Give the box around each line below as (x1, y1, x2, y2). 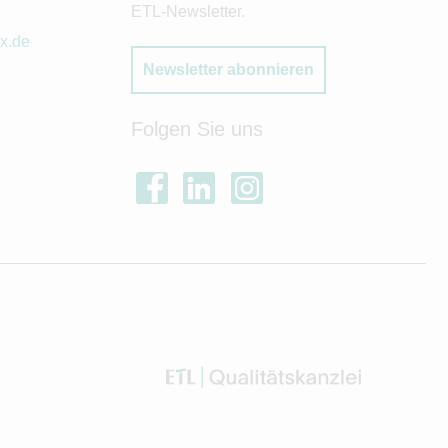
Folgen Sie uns (131, 118, 263, 141)
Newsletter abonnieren (143, 61, 314, 79)
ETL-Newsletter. (131, 3, 245, 21)
